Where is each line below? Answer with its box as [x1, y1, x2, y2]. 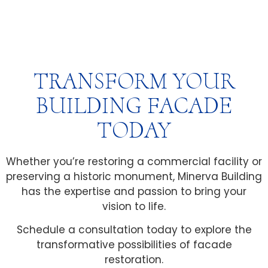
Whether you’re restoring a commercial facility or [6, 154, 262, 169]
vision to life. [102, 199, 166, 214]
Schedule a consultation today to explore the [16, 223, 252, 237]
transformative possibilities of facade [36, 237, 232, 252]
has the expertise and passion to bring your [22, 184, 246, 199]
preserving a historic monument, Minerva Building [6, 169, 262, 184]
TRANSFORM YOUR [33, 66, 235, 95]
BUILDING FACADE [36, 91, 232, 120]
